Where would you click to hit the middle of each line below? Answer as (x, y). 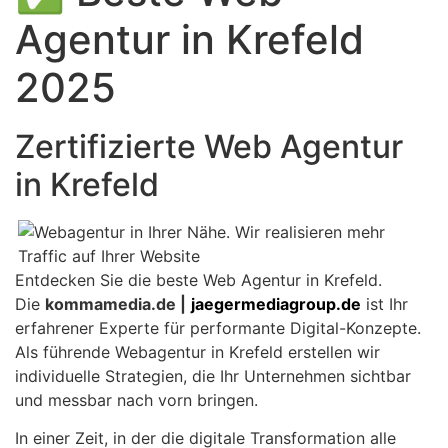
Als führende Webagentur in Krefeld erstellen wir (197, 352)
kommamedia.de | (115, 304)
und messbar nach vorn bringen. (136, 400)
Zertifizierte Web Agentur (209, 146)
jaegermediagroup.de (276, 304)
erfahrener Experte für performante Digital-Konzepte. (218, 328)
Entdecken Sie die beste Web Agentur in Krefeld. (198, 280)
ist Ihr (384, 304)
